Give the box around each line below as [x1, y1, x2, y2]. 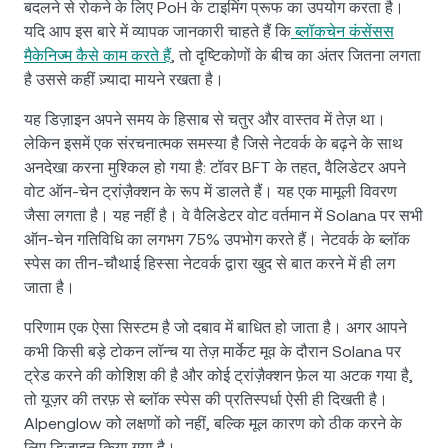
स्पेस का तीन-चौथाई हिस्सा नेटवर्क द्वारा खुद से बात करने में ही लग [24, 254, 395, 274]
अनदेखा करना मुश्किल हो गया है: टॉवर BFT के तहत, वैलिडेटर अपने [24, 158, 406, 178]
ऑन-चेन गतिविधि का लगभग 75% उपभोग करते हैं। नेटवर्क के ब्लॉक [24, 230, 410, 250]
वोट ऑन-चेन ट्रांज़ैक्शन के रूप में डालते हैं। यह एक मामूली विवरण [24, 182, 397, 202]
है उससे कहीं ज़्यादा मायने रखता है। [24, 70, 224, 90]
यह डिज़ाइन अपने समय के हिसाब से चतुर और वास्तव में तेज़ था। [24, 110, 386, 130]
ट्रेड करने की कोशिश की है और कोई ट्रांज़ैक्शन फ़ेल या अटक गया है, [24, 366, 413, 386]
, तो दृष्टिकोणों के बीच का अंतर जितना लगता [171, 46, 421, 66]
